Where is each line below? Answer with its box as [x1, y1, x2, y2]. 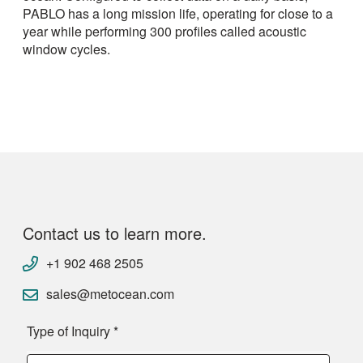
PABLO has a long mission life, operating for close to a [23, 4, 333, 23]
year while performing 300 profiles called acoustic [23, 22, 306, 41]
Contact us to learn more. [23, 221, 207, 246]
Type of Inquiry [27, 322, 113, 341]
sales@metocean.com [46, 284, 174, 304]
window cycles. [23, 40, 110, 59]
